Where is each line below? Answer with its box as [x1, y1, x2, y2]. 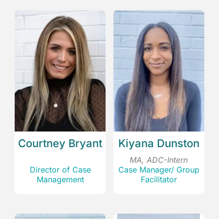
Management [36, 175, 84, 185]
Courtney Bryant [18, 137, 103, 150]
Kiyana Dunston [118, 137, 199, 150]
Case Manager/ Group [118, 165, 199, 175]
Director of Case [29, 165, 91, 175]
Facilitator [140, 175, 177, 185]
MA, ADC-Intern [130, 155, 188, 165]
